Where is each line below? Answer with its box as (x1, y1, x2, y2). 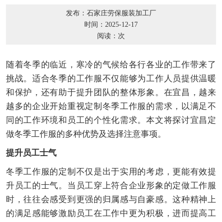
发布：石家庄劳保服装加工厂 (66, 9, 156, 17)
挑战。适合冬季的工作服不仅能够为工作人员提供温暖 (5, 74, 217, 84)
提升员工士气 (5, 148, 56, 158)
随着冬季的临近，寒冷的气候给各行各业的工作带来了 (5, 60, 217, 70)
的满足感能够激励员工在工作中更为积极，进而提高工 (5, 209, 217, 219)
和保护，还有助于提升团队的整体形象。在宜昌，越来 (5, 88, 217, 98)
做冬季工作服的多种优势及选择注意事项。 (5, 129, 166, 139)
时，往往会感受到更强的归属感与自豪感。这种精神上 (5, 195, 217, 205)
